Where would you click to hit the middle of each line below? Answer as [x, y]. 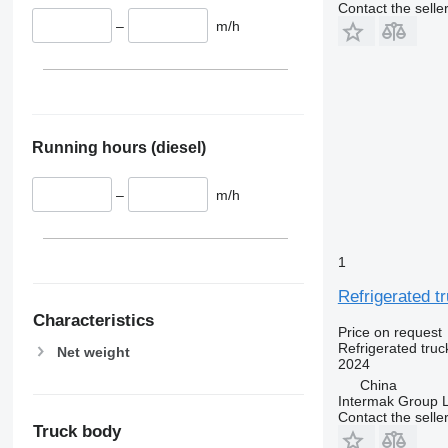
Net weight [93, 351]
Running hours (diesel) [118, 148]
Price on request [389, 331]
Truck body [76, 431]
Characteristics [93, 320]
